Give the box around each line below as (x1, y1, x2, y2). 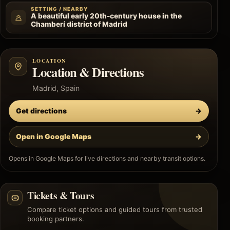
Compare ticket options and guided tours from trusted (27, 205, 202, 214)
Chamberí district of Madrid (31, 20, 127, 29)
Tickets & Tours (27, 188, 94, 203)
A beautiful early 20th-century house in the (31, 12, 182, 21)
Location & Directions (32, 63, 144, 82)
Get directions (16, 106, 67, 115)
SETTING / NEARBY (31, 6, 88, 12)
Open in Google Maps (16, 132, 91, 141)
